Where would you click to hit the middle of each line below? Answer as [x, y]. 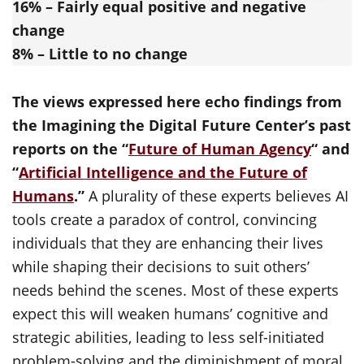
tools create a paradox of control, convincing [165, 219]
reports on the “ [70, 149]
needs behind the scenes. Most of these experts [175, 290]
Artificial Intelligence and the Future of [163, 172]
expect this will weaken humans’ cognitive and [170, 314]
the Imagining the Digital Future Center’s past [182, 125]
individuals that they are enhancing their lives [168, 243]
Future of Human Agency [220, 149]
